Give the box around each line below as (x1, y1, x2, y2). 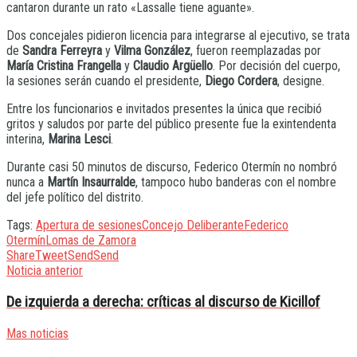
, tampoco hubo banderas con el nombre (135, 175, 336, 190)
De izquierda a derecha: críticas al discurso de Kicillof (6, 293, 320, 312)
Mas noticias (6, 325, 69, 341)
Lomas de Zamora (45, 233, 136, 249)
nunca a (6, 175, 47, 190)
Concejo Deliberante (142, 218, 244, 233)
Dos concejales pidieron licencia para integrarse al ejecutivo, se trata (6, 28, 350, 44)
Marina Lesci (45, 131, 111, 147)
